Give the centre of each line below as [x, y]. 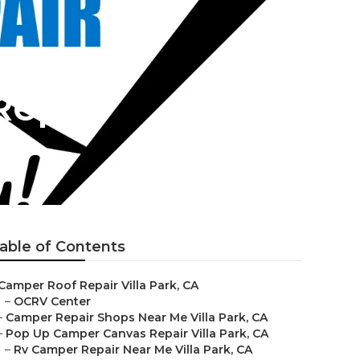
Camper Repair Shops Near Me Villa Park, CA [137, 317]
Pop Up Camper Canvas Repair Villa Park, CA [137, 333]
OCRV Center [52, 301]
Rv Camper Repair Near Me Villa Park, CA [133, 350]
